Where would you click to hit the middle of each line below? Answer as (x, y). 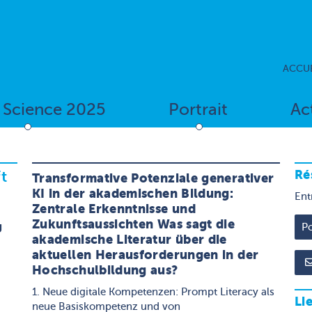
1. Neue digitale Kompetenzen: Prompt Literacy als (153, 292)
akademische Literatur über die (130, 239)
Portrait (198, 110)
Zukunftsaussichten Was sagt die (134, 224)
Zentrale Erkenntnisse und (114, 209)
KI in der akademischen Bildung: (133, 193)
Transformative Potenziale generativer (153, 178)
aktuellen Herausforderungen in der (146, 255)
